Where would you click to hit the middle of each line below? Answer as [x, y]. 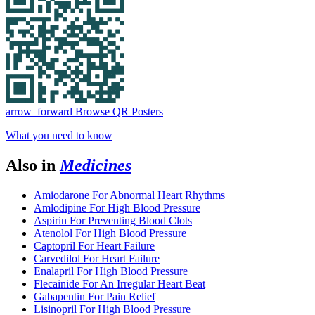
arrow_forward [39, 111]
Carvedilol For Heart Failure [97, 258]
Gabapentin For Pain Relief [95, 296]
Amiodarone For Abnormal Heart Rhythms [129, 195]
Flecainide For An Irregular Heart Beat [120, 283]
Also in [33, 165]
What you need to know [59, 135]
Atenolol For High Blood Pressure [110, 233]
